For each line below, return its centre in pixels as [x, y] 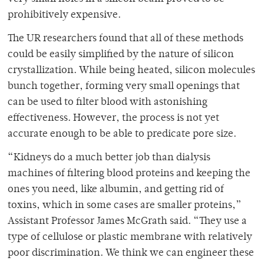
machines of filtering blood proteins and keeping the [129, 174]
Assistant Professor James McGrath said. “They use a [127, 222]
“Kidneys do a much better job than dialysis [109, 158]
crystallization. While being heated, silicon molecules [131, 71]
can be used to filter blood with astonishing [108, 103]
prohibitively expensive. [64, 16]
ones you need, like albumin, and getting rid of [116, 190]
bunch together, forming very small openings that [124, 87]
